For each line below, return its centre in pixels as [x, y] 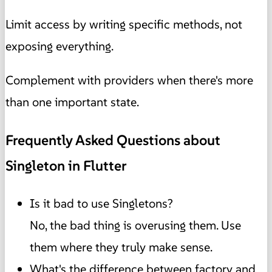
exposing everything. [59, 46]
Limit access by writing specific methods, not [124, 25]
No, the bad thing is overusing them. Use [135, 225]
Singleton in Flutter [66, 165]
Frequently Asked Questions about [113, 140]
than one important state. [72, 102]
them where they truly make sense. [121, 247]
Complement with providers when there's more [129, 80]
